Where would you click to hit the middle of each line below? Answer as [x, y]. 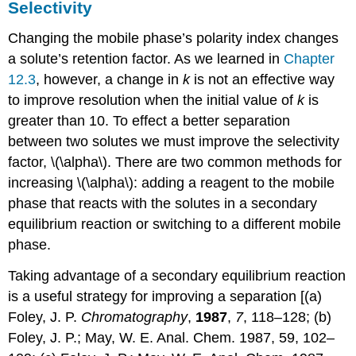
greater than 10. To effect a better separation [149, 121]
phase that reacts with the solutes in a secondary [163, 204]
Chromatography [135, 317]
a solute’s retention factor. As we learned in [146, 59]
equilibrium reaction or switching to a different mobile [175, 224]
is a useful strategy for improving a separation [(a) [165, 297]
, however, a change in [110, 80]
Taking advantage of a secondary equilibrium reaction [177, 276]
